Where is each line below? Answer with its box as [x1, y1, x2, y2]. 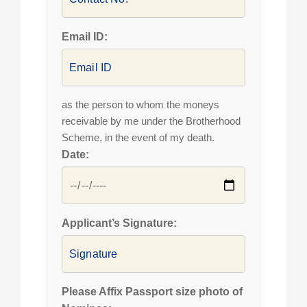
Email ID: [62, 31, 108, 42]
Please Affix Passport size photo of [62, 286, 243, 297]
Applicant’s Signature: [62, 217, 177, 229]
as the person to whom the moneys [62, 99, 219, 110]
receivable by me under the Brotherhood [62, 115, 241, 127]
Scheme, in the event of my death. [62, 132, 214, 143]
